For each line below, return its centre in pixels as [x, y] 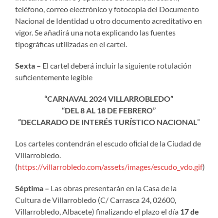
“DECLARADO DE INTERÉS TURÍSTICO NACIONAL [107, 122]
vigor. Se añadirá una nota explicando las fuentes [96, 32]
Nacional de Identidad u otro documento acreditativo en [109, 20]
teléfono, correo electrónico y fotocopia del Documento [107, 9]
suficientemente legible [54, 77]
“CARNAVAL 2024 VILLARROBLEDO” [109, 98]
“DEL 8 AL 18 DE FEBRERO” [109, 110]
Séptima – [32, 188]
